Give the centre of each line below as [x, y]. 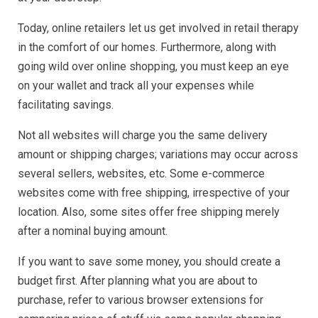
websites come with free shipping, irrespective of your [154, 193]
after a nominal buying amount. [93, 231]
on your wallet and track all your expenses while [136, 86]
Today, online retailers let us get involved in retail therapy [158, 28]
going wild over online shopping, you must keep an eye [153, 67]
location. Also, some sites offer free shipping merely [149, 212]
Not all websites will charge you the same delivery [143, 136]
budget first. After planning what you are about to [138, 281]
